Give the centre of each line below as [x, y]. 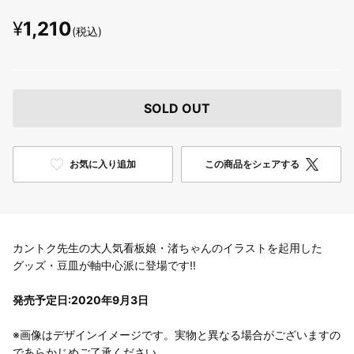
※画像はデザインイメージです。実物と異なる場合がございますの [177, 334]
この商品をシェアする [252, 164]
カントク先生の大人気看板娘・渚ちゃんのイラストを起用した [168, 247]
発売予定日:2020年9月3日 [81, 299]
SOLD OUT [177, 108]
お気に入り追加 [102, 164]
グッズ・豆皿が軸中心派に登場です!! [104, 265]
